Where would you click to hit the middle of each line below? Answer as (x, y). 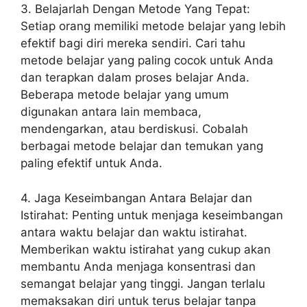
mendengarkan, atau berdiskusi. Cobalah (134, 129)
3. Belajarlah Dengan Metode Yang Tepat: (135, 9)
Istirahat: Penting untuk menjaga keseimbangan (152, 215)
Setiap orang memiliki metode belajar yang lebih (153, 26)
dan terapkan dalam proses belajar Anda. (135, 77)
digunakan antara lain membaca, (111, 112)
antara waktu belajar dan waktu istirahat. (134, 232)
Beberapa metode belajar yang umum (125, 95)
